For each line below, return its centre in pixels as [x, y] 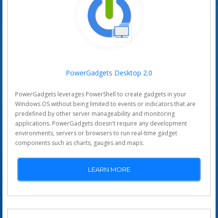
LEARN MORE [109, 169]
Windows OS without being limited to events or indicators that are [105, 104]
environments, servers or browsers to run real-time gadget [96, 133]
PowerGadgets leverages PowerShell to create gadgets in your [101, 94]
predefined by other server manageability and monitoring [95, 114]
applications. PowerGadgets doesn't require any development [101, 123]
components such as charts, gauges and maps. [80, 143]
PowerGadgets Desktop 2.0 [109, 73]
